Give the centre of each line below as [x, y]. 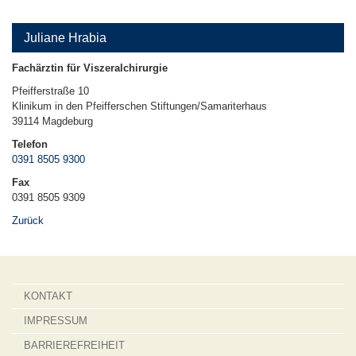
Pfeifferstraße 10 [50, 91]
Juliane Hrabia [65, 38]
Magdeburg [68, 121]
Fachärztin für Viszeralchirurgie [90, 68]
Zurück [28, 221]
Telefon [30, 144]
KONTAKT [48, 296]
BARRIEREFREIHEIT [74, 345]
